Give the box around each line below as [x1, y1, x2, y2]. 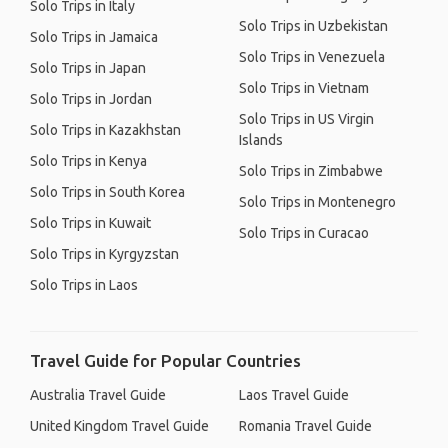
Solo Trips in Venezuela [239, 49, 385, 65]
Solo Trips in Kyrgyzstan [30, 246, 179, 262]
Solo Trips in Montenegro [239, 194, 396, 210]
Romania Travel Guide [239, 418, 372, 434]
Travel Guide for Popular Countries [30, 351, 301, 370]
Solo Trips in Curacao [239, 225, 369, 241]
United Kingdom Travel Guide [30, 418, 209, 434]
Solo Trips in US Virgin [239, 111, 374, 127]
